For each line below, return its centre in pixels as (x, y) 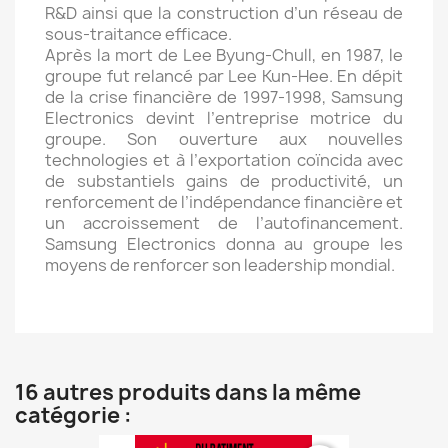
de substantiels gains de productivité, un (224, 181)
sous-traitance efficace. (138, 34)
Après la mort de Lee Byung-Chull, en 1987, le (224, 55)
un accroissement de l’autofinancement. (224, 223)
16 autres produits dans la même (188, 392)
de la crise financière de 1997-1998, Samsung (224, 97)
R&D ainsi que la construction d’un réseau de (224, 13)
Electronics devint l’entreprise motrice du (224, 118)
